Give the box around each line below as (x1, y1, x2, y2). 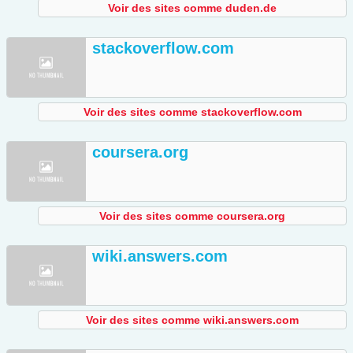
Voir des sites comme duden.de (108, 2, 277, 15)
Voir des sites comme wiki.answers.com (86, 314, 299, 327)
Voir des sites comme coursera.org (99, 210, 285, 223)
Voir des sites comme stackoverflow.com (83, 106, 302, 119)
